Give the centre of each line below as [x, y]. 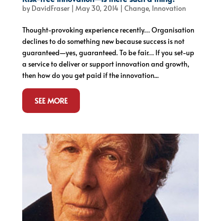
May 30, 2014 [97, 8]
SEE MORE [51, 100]
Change [136, 8]
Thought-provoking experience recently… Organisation [108, 30]
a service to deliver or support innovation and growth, [106, 64]
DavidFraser [50, 8]
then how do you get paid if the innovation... [90, 75]
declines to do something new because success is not [103, 41]
